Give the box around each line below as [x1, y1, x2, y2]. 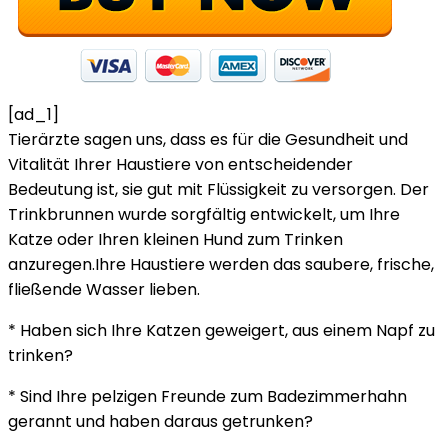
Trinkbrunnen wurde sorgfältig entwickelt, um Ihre [8, 203, 400, 226]
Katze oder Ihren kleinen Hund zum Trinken [8, 228, 343, 251]
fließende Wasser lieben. [8, 278, 200, 301]
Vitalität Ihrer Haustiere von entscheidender [8, 153, 353, 176]
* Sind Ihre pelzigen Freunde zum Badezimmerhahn [8, 385, 407, 408]
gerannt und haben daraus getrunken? [8, 410, 313, 433]
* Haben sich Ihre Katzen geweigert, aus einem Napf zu [8, 319, 435, 342]
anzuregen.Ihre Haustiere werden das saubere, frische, [8, 253, 434, 276]
